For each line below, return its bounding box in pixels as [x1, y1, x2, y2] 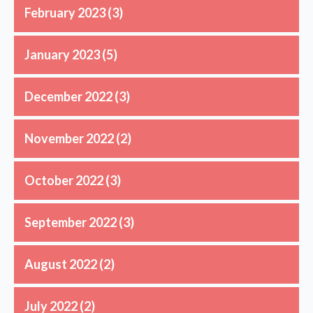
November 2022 [24, 131, 114, 147]
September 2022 [24, 214, 117, 231]
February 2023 [24, 5, 105, 21]
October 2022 [24, 173, 103, 189]
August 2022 [24, 256, 97, 272]
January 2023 [24, 47, 100, 63]
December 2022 [24, 89, 112, 105]
